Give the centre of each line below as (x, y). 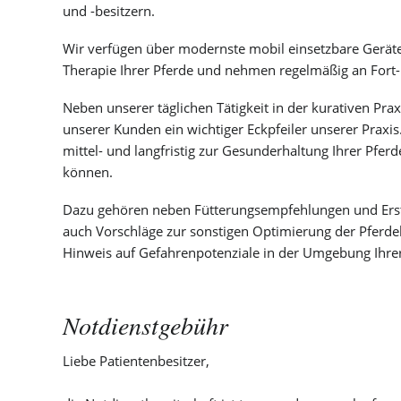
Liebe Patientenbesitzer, (136, 361)
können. (88, 171)
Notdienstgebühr (145, 324)
